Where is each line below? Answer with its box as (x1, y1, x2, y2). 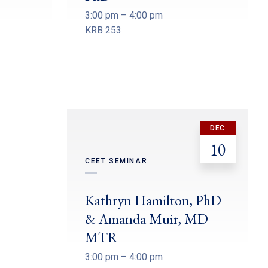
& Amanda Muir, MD (84, 209, 208, 229)
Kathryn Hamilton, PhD (84, 191, 221, 210)
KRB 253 (84, 25, 121, 36)
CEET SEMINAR (84, 157, 148, 166)
